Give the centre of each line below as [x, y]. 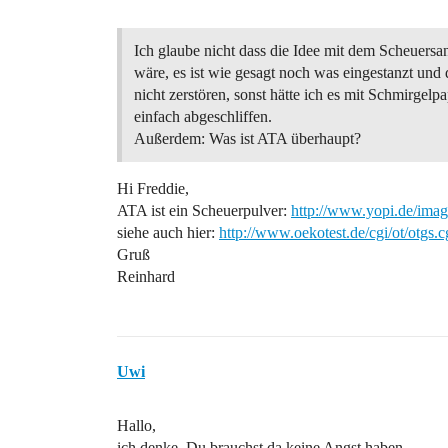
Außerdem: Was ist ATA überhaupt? [247, 138]
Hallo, [136, 425]
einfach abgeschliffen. [203, 116]
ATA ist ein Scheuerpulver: [204, 210]
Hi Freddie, [153, 188]
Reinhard [146, 276]
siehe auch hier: [168, 232]
